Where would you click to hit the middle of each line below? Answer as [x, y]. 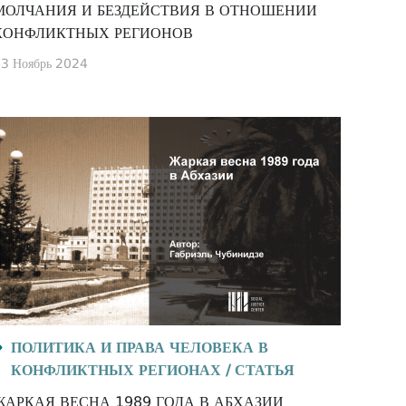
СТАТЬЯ [265, 370]
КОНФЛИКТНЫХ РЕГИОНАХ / [121, 370]
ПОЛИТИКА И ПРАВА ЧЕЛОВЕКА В [140, 348]
